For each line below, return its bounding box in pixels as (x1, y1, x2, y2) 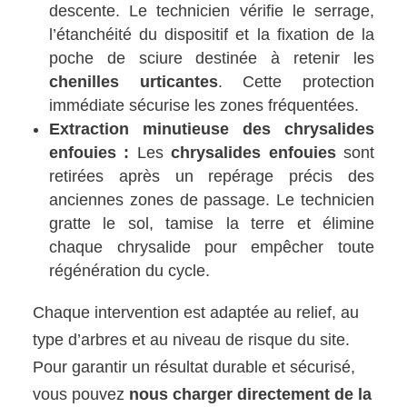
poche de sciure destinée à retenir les (49, 49, 374, 68)
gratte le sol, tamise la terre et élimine (49, 214, 374, 233)
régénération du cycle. (49, 262, 211, 281)
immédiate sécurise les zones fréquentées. (49, 96, 360, 115)
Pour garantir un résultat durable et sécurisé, (33, 358, 356, 377)
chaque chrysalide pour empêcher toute (49, 238, 374, 257)
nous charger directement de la (129, 385, 372, 404)
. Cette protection (217, 73, 374, 92)
